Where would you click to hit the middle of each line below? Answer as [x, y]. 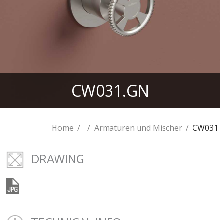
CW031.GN [110, 90]
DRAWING [58, 158]
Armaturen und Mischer [138, 128]
